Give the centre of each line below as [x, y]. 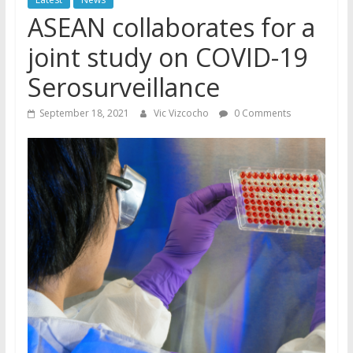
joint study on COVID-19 [167, 57]
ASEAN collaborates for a [171, 27]
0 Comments [261, 113]
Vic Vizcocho [182, 113]
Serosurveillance [123, 87]
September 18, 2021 [84, 113]
